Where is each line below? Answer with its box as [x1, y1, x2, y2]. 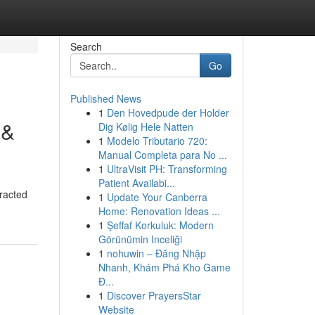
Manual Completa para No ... [98, 148, 227, 162]
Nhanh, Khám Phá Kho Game [98, 260, 231, 274]
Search [70, 39, 102, 53]
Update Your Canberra [106, 190, 207, 204]
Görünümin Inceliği [98, 232, 182, 246]
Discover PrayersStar [106, 288, 201, 302]
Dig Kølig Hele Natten [98, 120, 193, 134]
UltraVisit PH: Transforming [106, 162, 227, 176]
